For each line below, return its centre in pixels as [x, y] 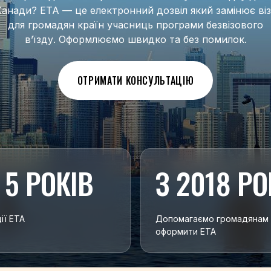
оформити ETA [186, 231]
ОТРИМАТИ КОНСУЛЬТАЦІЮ [135, 80]
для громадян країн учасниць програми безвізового [135, 25]
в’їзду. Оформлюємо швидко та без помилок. [135, 39]
